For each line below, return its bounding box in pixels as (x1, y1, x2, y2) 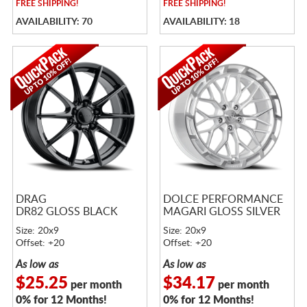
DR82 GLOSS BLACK (15, 206, 118, 217)
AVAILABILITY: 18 (162, 16, 240, 27)
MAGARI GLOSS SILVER (162, 206, 280, 217)
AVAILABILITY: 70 (15, 16, 93, 27)
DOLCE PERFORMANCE (162, 193, 283, 205)
